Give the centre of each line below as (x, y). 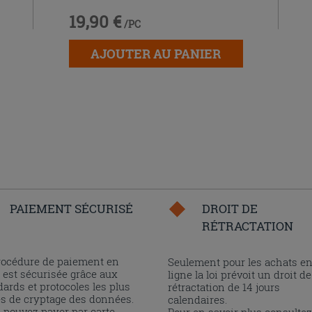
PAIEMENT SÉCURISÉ (71, 209)
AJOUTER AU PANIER (156, 53)
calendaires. (198, 299)
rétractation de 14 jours (224, 287)
